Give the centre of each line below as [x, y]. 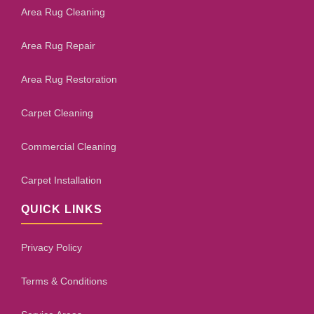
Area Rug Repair [58, 46]
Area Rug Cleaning [63, 12]
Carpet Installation [61, 180]
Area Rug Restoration [69, 79]
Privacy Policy [52, 247]
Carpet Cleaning [57, 113]
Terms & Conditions [64, 281]
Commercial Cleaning [69, 146]
